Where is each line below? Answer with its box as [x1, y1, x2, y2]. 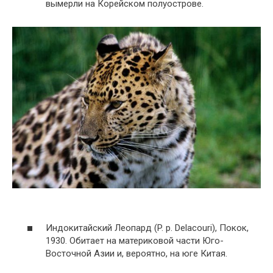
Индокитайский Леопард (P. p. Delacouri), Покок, [46, 222, 249, 234]
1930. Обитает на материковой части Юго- [46, 235, 224, 247]
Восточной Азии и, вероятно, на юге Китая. [46, 248, 227, 260]
